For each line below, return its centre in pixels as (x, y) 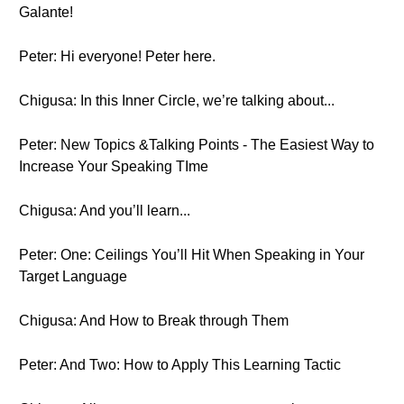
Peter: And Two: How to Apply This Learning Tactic (180, 365)
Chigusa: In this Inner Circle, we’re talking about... (177, 101)
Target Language (73, 276)
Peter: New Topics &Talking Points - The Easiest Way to (197, 145)
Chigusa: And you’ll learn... (105, 211)
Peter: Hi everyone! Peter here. (117, 56)
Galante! (46, 12)
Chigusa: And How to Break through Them (154, 321)
